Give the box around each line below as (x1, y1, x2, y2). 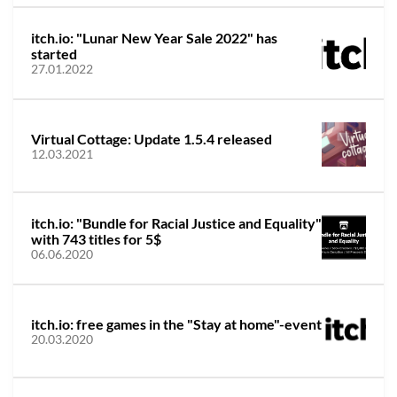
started (31, 45, 77, 62)
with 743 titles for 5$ (31, 230, 161, 247)
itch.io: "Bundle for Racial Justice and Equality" (31, 214, 322, 231)
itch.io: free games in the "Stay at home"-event (31, 315, 322, 332)
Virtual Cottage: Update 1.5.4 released (31, 129, 272, 147)
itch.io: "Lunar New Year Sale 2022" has (31, 29, 277, 46)
